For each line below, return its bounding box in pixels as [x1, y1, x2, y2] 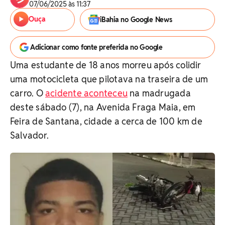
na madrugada [127, 87, 191, 99]
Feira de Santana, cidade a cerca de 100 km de [10, 116, 202, 127]
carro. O [10, 87, 45, 99]
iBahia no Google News [100, 15, 172, 24]
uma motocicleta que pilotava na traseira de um [10, 73, 208, 85]
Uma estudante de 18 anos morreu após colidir [10, 59, 201, 71]
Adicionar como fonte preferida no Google [30, 43, 163, 52]
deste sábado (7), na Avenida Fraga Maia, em [10, 101, 196, 113]
